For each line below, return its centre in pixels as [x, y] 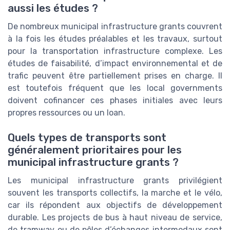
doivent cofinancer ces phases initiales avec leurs [115, 100]
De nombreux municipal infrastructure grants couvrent [115, 26]
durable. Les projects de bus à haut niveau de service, [115, 218]
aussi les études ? [53, 8]
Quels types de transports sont [87, 138]
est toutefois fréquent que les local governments [115, 88]
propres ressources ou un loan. [66, 112]
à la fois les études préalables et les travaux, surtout [115, 39]
